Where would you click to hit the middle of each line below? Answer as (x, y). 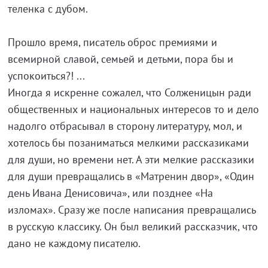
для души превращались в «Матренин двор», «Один (131, 176)
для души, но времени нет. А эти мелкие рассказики (131, 159)
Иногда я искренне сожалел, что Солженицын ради (129, 92)
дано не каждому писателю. (74, 243)
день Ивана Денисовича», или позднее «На (110, 193)
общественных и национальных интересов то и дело (133, 109)
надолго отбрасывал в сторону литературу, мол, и (125, 126)
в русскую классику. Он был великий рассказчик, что (133, 226)
